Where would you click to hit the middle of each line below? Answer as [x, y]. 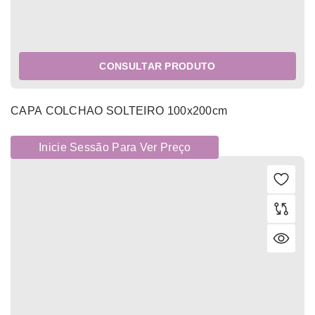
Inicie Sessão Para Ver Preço [115, 148]
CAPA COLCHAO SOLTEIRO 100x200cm [119, 111]
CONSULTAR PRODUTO [157, 66]
